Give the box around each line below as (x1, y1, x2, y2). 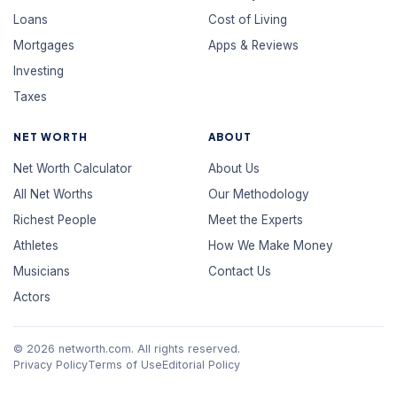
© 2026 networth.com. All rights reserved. (13, 342, 241, 355)
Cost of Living (208, 12, 287, 27)
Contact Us (208, 264, 271, 278)
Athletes (13, 238, 59, 253)
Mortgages (13, 38, 75, 52)
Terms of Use (88, 358, 163, 371)
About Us (208, 161, 260, 175)
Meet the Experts (208, 213, 303, 227)
